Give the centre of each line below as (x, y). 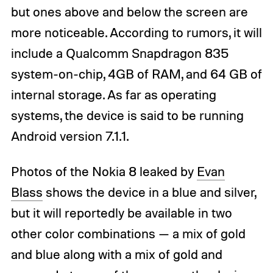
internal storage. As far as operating (113, 94)
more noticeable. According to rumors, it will (136, 32)
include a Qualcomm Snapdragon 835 (119, 53)
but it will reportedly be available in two (121, 212)
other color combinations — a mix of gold (128, 233)
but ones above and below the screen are (129, 11)
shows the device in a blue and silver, (149, 192)
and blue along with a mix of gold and (116, 254)
